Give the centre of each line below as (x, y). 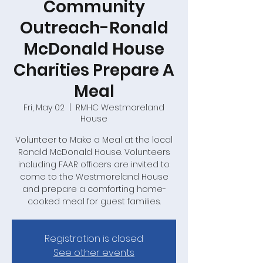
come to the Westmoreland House (94, 176)
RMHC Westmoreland (120, 107)
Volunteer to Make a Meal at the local (94, 139)
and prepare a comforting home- (94, 189)
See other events (94, 252)
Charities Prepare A (94, 70)
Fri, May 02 (44, 107)
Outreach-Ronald (94, 28)
